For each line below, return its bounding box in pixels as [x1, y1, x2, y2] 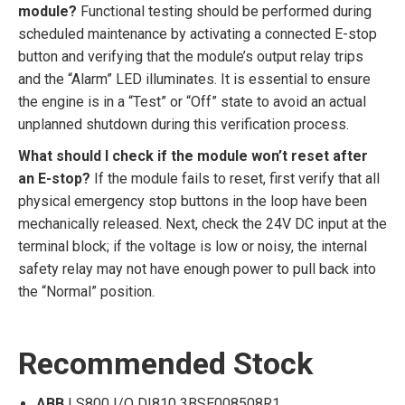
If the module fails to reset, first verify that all [90, 170, 380, 187]
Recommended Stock [18, 345, 313, 381]
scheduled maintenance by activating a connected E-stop [18, 25, 377, 42]
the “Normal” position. [18, 283, 155, 300]
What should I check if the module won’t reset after [18, 147, 368, 165]
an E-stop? [18, 170, 90, 187]
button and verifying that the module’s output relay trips [18, 48, 363, 65]
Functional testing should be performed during [77, 3, 372, 20]
